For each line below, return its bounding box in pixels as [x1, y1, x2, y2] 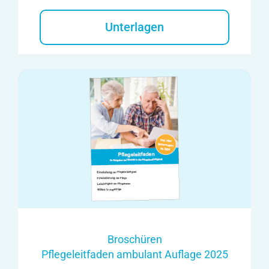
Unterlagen [105, 19, 164, 34]
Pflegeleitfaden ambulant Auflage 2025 [41, 247, 228, 261]
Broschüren [107, 232, 162, 246]
